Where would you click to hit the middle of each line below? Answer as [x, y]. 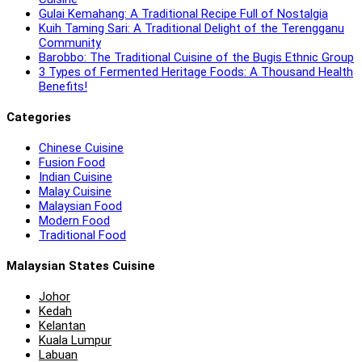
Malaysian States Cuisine [81, 265]
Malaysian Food [80, 206]
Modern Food [74, 220]
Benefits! [63, 86]
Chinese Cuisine [81, 147]
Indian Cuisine [76, 177]
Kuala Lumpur [75, 340]
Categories [39, 117]
